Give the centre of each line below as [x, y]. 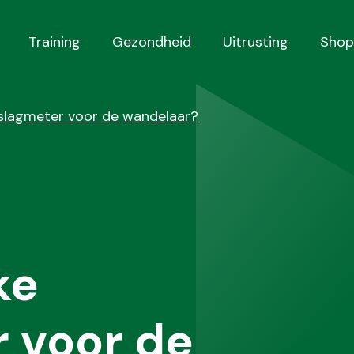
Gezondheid [152, 41]
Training [55, 41]
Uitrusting [256, 41]
